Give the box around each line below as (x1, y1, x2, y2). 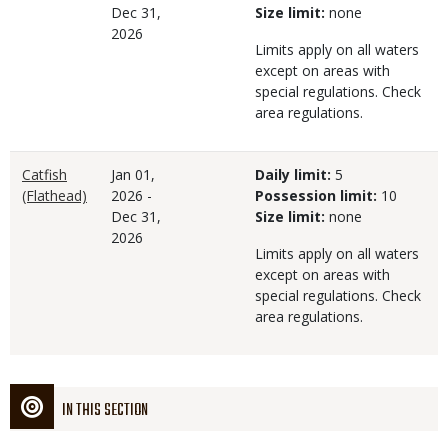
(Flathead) (22, 186, 87, 205)
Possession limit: (255, 186, 377, 205)
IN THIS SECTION (62, 398, 148, 424)
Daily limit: (255, 165, 331, 184)
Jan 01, (111, 165, 155, 184)
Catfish (22, 165, 67, 184)
